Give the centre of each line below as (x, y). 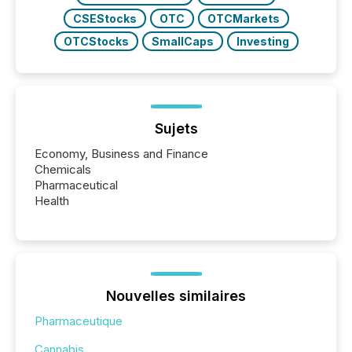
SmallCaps (182, 42)
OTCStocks (96, 42)
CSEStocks (104, 19)
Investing (262, 42)
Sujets (176, 129)
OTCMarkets (243, 19)
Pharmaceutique (79, 321)
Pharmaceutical (76, 185)
